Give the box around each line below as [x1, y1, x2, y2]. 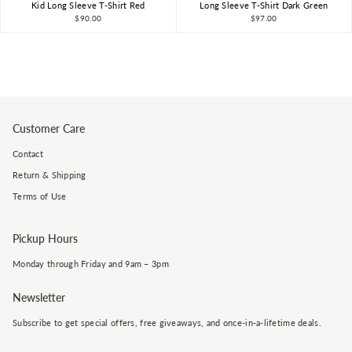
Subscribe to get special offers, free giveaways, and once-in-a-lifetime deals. [13, 317, 321, 328]
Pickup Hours [13, 232, 78, 246]
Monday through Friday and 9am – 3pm [13, 258, 169, 269]
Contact [13, 148, 43, 159]
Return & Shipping [13, 170, 86, 181]
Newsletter [13, 290, 65, 304]
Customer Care [13, 122, 85, 136]
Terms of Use [13, 191, 67, 202]
